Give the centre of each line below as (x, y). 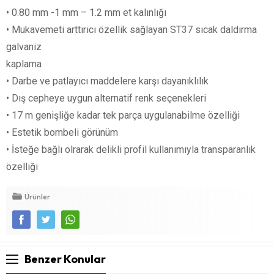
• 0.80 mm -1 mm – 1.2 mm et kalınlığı (86, 12)
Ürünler (37, 196)
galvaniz (24, 46)
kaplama (24, 64)
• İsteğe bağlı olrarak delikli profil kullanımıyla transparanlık (131, 149)
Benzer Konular (65, 259)
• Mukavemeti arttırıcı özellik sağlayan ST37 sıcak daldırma (131, 29)
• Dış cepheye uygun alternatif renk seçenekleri (106, 98)
